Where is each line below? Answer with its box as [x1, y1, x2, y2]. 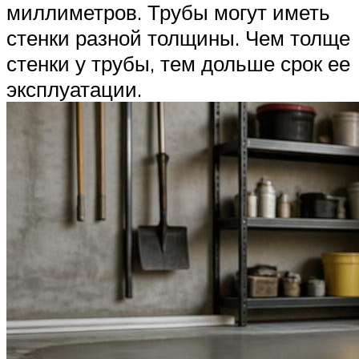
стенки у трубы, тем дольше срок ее [6, 50, 350, 77]
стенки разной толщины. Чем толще [6, 25, 350, 51]
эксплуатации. [6, 76, 142, 103]
